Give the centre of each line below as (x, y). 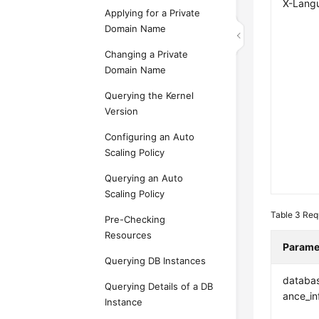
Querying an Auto (144, 178)
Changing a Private (147, 54)
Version (122, 111)
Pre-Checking (135, 219)
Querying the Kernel (150, 95)
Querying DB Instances (156, 261)
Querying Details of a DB (159, 286)
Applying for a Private (153, 13)
